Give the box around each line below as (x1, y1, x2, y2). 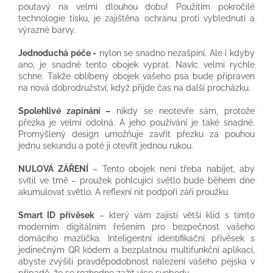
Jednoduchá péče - (18, 48, 97, 58)
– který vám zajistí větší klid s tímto (94, 210, 255, 221)
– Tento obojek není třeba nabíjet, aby (88, 164, 255, 174)
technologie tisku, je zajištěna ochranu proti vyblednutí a (18, 13, 255, 24)
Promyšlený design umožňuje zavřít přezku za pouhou (18, 129, 255, 140)
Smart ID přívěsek (18, 210, 94, 221)
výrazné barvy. (18, 25, 76, 35)
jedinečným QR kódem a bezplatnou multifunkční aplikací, (18, 245, 255, 255)
